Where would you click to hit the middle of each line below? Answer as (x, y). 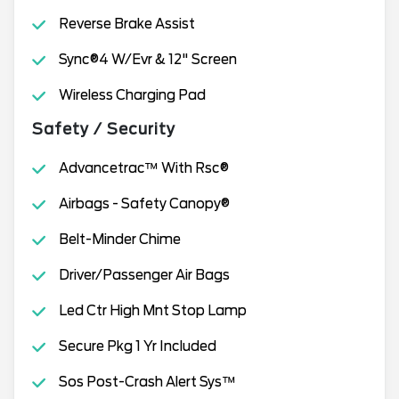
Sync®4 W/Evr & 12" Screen (147, 60)
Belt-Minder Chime (119, 240)
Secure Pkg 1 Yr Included (137, 346)
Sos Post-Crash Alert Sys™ (147, 382)
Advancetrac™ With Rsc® (143, 168)
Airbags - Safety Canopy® (144, 204)
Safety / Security (104, 129)
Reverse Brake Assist (126, 24)
